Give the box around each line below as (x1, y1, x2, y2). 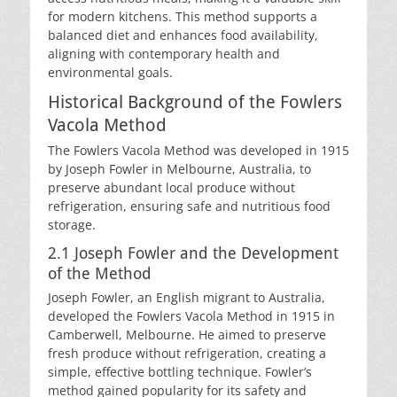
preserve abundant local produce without (48, 179, 295, 196)
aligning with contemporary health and (48, 45, 280, 62)
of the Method (48, 264, 152, 283)
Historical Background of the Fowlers (48, 91, 342, 113)
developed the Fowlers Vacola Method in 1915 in (48, 307, 335, 324)
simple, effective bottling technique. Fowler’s (48, 363, 312, 380)
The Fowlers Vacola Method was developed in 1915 (48, 142, 349, 159)
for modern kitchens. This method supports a (48, 8, 317, 25)
